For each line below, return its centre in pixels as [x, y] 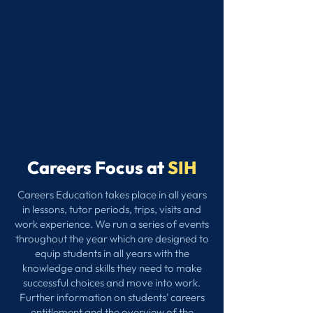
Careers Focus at [97, 168]
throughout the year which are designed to [112, 239]
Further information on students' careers [112, 297]
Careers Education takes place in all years [112, 195]
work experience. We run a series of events [112, 224]
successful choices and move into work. [112, 283]
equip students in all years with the [112, 253]
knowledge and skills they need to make [112, 268]
